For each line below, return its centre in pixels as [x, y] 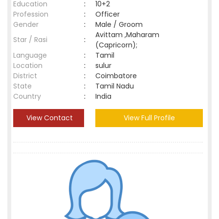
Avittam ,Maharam [127, 35]
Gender [26, 24]
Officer [108, 14]
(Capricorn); [116, 45]
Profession [31, 14]
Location [28, 66]
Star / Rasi [30, 40]
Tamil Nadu [115, 86]
